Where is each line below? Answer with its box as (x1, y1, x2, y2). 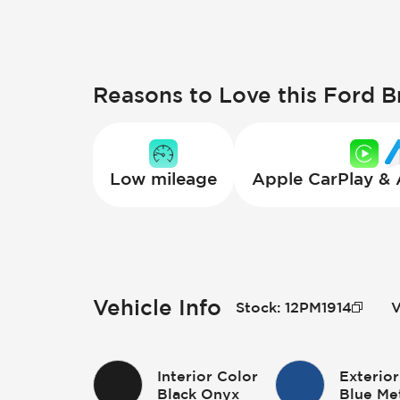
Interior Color (157, 367, 258, 384)
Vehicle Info (93, 295, 221, 320)
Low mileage (110, 169, 218, 189)
